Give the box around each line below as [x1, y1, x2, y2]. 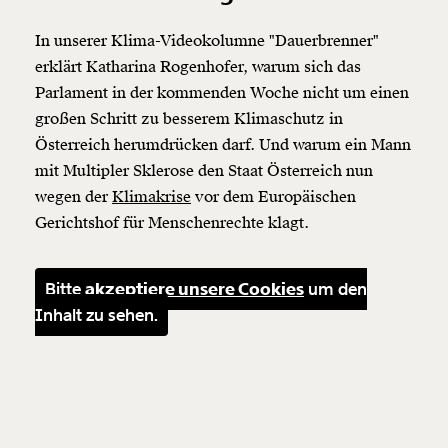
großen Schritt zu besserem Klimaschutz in [35, 108, 343, 129]
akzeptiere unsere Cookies [85, 277, 304, 300]
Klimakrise [112, 186, 191, 207]
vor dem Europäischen [191, 186, 356, 207]
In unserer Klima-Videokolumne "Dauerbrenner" [35, 30, 379, 51]
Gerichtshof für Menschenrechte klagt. [35, 212, 309, 233]
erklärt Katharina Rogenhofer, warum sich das [35, 56, 361, 77]
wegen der [35, 186, 112, 207]
